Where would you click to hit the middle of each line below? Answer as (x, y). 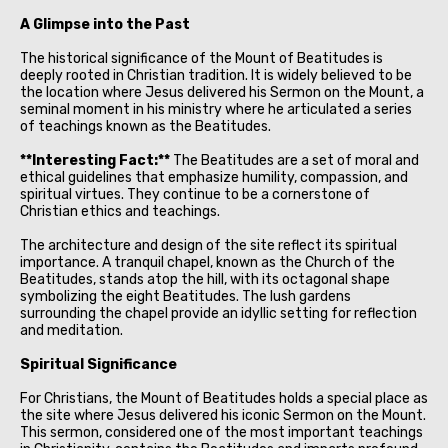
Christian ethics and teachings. (120, 211)
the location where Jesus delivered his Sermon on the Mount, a (222, 92)
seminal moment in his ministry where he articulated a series (216, 109)
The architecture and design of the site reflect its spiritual (208, 245)
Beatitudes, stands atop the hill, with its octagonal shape (205, 279)
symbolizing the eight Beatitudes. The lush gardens (185, 296)
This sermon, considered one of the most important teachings (221, 432)
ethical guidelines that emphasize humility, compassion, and (214, 177)
